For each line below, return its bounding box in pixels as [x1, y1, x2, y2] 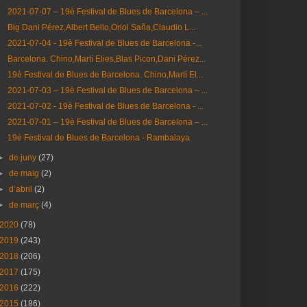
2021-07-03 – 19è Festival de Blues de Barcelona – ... [7, 86, 208, 95]
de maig [9, 169, 42, 178]
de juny [9, 153, 39, 162]
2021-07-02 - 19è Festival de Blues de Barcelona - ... [7, 101, 204, 111]
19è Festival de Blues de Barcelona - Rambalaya [7, 133, 190, 143]
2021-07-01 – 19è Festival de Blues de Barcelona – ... [7, 117, 208, 127]
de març [9, 200, 42, 210]
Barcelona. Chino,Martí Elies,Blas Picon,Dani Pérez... [7, 54, 206, 64]
